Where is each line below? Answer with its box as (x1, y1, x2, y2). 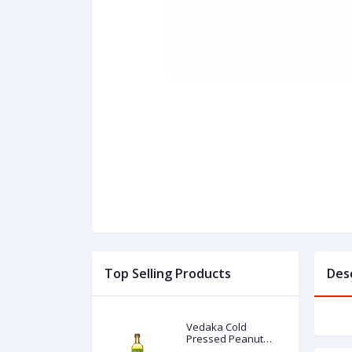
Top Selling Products (104, 265, 231, 283)
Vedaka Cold (186, 320, 247, 335)
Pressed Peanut (186, 332, 264, 346)
